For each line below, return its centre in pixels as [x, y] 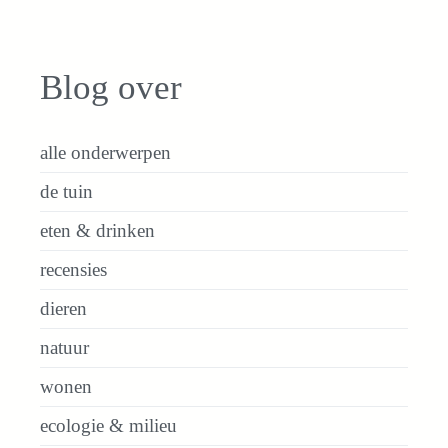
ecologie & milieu [108, 426]
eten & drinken [97, 231]
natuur [64, 348]
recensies [73, 270]
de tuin [66, 192]
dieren [63, 309]
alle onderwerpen [105, 153]
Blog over [111, 88]
